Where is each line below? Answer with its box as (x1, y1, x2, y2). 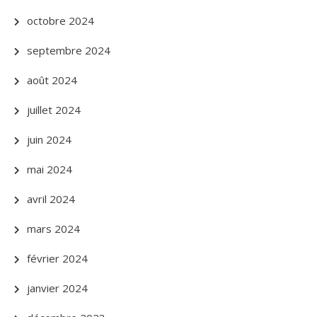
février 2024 (27, 251, 88, 265)
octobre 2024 (27, 13, 94, 28)
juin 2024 (27, 132, 71, 146)
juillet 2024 (27, 103, 81, 117)
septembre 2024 (27, 43, 110, 57)
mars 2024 (27, 221, 80, 236)
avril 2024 (27, 192, 75, 206)
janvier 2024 (27, 281, 88, 295)
